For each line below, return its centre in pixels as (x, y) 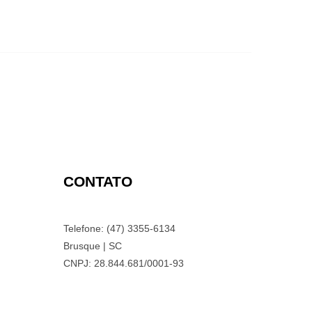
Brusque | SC (93, 246)
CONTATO (98, 181)
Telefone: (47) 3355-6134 (119, 228)
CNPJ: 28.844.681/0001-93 (124, 263)
